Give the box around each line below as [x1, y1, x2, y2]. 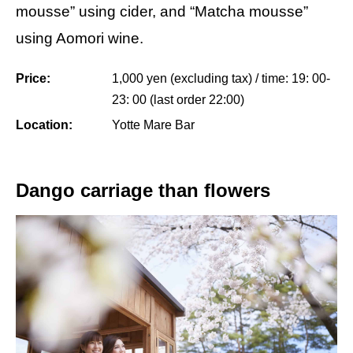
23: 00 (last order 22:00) [112, 92, 244, 106]
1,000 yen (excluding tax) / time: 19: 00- [112, 71, 330, 85]
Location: [16, 117, 72, 132]
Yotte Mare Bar [112, 117, 195, 132]
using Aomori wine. [16, 29, 143, 46]
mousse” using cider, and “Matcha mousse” [16, 2, 308, 20]
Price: [16, 71, 50, 85]
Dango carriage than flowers [16, 179, 270, 201]
